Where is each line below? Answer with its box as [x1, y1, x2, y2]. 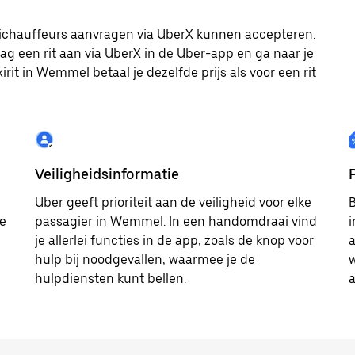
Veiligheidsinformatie [35, 166, 179, 182]
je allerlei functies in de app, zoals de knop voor [35, 233, 314, 248]
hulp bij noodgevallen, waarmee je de [35, 252, 255, 267]
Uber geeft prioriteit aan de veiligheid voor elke [35, 195, 311, 210]
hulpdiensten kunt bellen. [35, 271, 186, 286]
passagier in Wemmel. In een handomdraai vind [35, 214, 317, 229]
